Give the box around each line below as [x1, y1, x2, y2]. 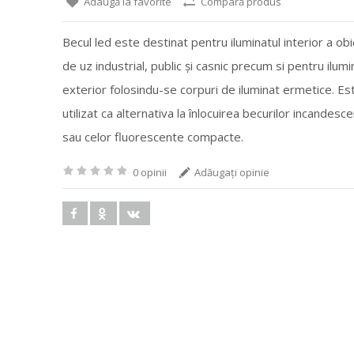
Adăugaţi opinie [194, 165, 269, 179]
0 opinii [133, 165, 167, 179]
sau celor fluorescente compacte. [62, 129, 243, 145]
